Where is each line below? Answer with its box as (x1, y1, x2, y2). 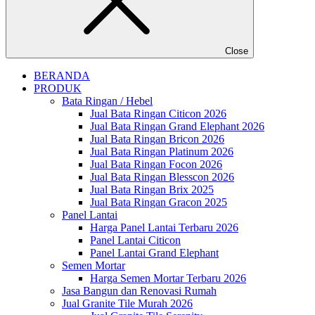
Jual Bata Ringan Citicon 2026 (90, 108, 226, 120)
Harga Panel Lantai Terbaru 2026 (90, 221, 238, 233)
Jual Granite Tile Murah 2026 (62, 297, 193, 309)
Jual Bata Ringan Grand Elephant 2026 (90, 120, 264, 132)
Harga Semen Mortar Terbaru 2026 (90, 272, 246, 284)
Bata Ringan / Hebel (62, 95, 153, 107)
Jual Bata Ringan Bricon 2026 (90, 133, 224, 145)
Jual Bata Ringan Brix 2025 (90, 184, 214, 195)
